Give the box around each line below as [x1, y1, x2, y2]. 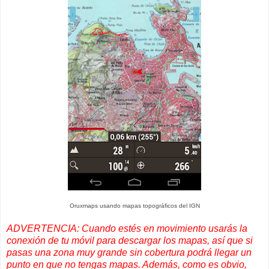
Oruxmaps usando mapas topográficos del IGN [69, 202, 200, 209]
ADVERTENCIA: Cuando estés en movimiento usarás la [7, 223, 247, 234]
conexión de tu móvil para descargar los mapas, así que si [7, 235, 253, 246]
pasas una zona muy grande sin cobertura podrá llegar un [7, 247, 252, 258]
